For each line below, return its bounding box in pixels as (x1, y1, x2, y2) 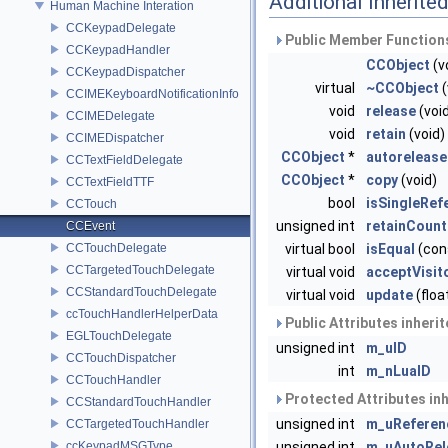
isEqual (366, 241, 415, 257)
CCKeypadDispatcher (66, 64, 185, 79)
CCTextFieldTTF (66, 174, 154, 189)
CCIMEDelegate (66, 108, 155, 123)
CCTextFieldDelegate (66, 152, 183, 167)
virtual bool (285, 241, 358, 257)
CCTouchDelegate (66, 240, 167, 255)
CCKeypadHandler (66, 42, 170, 57)
